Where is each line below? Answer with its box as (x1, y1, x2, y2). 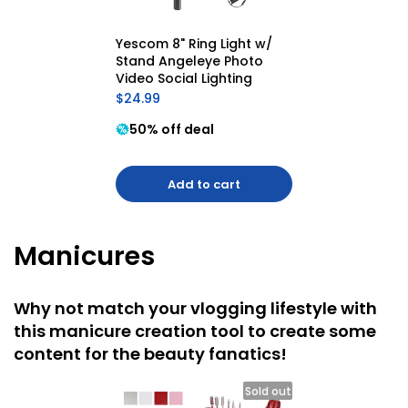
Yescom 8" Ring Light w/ (116, 35, 272, 54)
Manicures (14, 238, 155, 275)
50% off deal (129, 120, 214, 139)
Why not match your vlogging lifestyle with (14, 297, 377, 321)
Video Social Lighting (116, 69, 252, 88)
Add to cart (168, 176, 240, 194)
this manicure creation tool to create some (14, 320, 376, 343)
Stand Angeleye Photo (116, 52, 263, 71)
